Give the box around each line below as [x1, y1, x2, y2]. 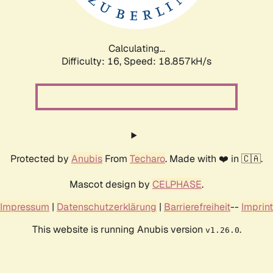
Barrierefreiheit [164, 200, 230, 213]
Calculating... [108, 41, 165, 55]
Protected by [10, 152, 71, 165]
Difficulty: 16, [62, 54, 124, 68]
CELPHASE [152, 177, 202, 191]
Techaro [130, 152, 165, 165]
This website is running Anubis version [32, 222, 205, 236]
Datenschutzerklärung [57, 200, 157, 213]
